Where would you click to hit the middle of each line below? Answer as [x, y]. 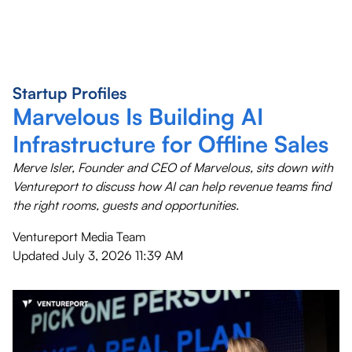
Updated [36, 255]
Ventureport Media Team [79, 236]
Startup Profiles [70, 93]
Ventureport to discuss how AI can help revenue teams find [172, 186]
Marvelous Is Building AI [138, 116]
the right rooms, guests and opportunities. [126, 205]
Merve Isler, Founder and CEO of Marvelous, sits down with [173, 167]
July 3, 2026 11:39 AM [123, 255]
